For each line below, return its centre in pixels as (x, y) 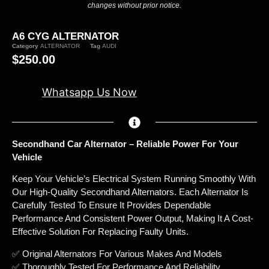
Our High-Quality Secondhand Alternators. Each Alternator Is (130, 192)
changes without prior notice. (134, 6)
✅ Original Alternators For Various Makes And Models (117, 253)
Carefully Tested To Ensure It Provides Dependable (111, 205)
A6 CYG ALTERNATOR (65, 37)
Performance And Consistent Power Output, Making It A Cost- (133, 219)
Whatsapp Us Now (89, 92)
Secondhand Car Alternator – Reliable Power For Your (125, 144)
